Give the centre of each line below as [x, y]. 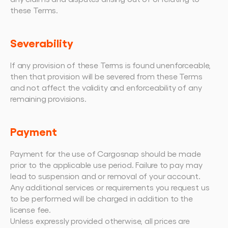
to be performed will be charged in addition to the [102, 198]
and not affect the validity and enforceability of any [106, 87]
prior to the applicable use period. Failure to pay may [106, 165]
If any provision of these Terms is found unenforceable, [111, 65]
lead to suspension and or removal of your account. [105, 176]
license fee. [31, 209]
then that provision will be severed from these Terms [106, 76]
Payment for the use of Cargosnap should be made [106, 153]
